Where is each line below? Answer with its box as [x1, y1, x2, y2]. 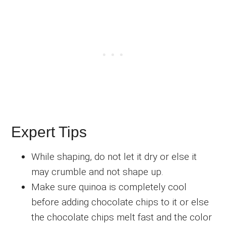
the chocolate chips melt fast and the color [31, 211, 212, 223]
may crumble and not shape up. [31, 165, 164, 178]
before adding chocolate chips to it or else [31, 196, 209, 208]
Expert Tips [11, 123, 87, 140]
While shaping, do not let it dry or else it [31, 150, 197, 162]
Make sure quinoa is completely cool [31, 181, 187, 193]
